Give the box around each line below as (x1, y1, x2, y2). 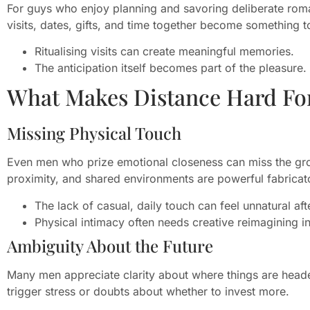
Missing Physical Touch (7, 122, 181, 145)
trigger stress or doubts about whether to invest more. (7, 284, 289, 298)
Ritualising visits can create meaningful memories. (35, 44, 294, 59)
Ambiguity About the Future (7, 234, 213, 257)
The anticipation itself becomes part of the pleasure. (35, 61, 307, 75)
